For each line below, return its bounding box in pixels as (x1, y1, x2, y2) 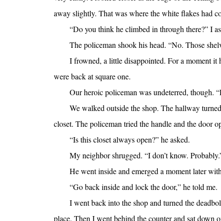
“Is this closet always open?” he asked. (69, 134, 190, 145)
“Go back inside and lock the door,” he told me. (69, 182, 218, 192)
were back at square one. (53, 71, 131, 82)
